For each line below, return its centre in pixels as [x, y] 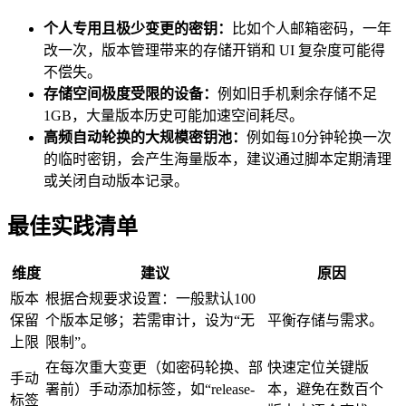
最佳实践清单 [72, 226]
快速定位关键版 [318, 367]
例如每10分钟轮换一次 [319, 137]
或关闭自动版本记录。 [116, 180]
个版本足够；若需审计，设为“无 [150, 320]
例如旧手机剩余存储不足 [297, 93]
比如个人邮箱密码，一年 [312, 28]
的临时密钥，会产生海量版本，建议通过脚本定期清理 [217, 159]
